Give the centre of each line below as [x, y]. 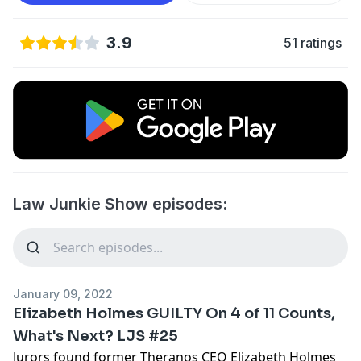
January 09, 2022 [63, 293]
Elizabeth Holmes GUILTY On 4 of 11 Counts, [174, 313]
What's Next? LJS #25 [95, 336]
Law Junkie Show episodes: [120, 203]
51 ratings [313, 43]
